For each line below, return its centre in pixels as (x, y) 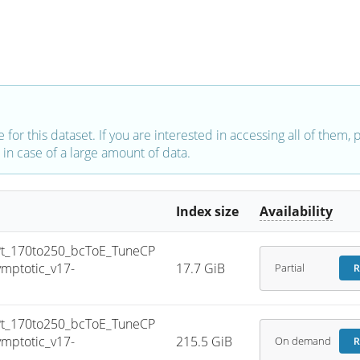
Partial (289, 268)
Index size (208, 211)
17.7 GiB (201, 268)
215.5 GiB (205, 341)
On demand (303, 342)
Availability (297, 211)
